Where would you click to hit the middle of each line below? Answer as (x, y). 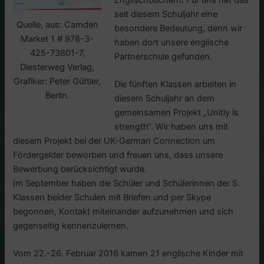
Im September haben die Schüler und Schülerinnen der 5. (127, 184)
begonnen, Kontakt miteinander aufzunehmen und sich (123, 212)
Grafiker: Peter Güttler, (57, 81)
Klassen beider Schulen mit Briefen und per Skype (112, 198)
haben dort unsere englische (172, 42)
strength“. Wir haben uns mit (171, 127)
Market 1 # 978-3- (57, 39)
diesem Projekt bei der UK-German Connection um (114, 141)
